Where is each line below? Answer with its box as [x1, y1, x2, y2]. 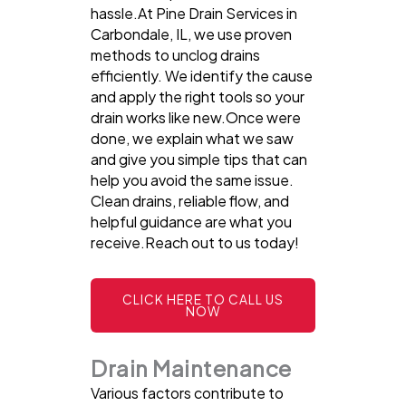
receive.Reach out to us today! [91, 232, 299, 252]
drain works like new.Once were [91, 107, 301, 127]
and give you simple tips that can [91, 149, 307, 169]
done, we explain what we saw [91, 128, 294, 148]
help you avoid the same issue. [91, 169, 294, 189]
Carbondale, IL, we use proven [91, 24, 292, 43]
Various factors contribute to [91, 382, 284, 402]
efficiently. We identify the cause [91, 65, 313, 85]
